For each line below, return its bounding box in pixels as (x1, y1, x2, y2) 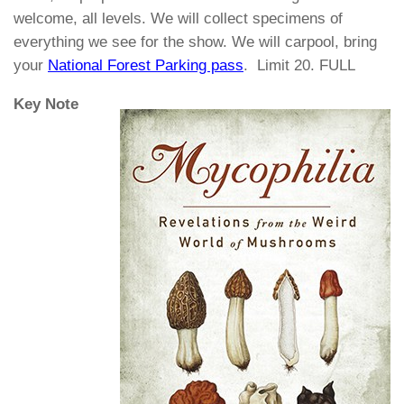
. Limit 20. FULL (243, 56, 355, 74)
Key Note (14, 95, 78, 113)
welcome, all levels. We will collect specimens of (14, 9, 343, 27)
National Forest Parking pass (48, 56, 243, 74)
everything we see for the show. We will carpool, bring (14, 32, 377, 50)
